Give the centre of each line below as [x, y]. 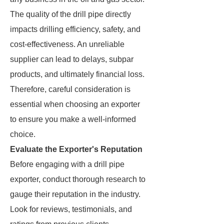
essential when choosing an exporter [75, 104]
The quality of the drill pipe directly [70, 14]
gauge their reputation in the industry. [75, 194]
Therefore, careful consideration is [70, 89]
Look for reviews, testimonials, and [71, 209]
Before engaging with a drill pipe [67, 164]
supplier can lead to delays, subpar [72, 59]
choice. [23, 134]
